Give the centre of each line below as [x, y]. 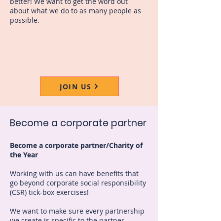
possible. [25, 20]
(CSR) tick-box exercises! [49, 192]
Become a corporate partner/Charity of [76, 145]
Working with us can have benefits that [74, 173]
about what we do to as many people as [75, 11]
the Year [24, 155]
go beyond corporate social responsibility [78, 183]
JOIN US [75, 86]
